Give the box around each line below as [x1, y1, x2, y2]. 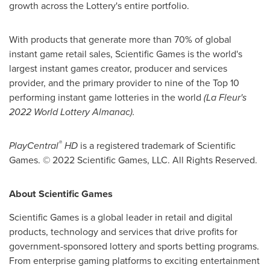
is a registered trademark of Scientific [78, 138, 236, 152]
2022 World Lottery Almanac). [9, 104, 135, 119]
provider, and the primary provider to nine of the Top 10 [9, 75, 239, 90]
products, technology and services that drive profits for [9, 224, 237, 239]
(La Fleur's [204, 90, 246, 104]
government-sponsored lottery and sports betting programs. [9, 239, 259, 253]
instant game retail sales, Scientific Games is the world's [9, 46, 242, 61]
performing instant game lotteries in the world [9, 90, 204, 104]
